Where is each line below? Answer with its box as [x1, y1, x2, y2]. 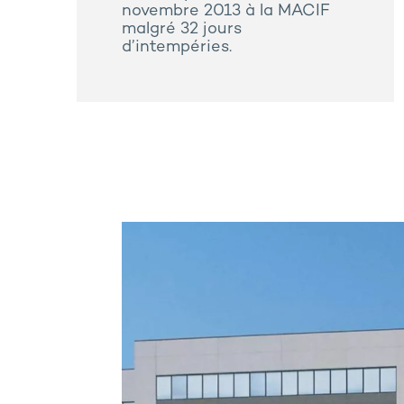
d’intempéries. [122, 39, 232, 57]
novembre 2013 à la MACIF [122, 3, 330, 21]
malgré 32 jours [122, 21, 242, 39]
